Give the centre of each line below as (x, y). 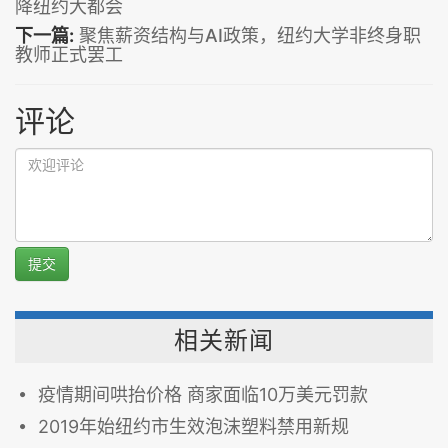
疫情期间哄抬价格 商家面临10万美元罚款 (203, 394)
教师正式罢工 (69, 54)
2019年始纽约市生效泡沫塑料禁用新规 (193, 426)
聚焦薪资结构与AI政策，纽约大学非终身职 (250, 35)
